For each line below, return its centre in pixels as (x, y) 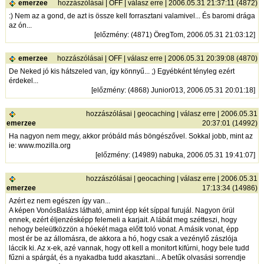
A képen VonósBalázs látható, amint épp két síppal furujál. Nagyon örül (122, 211)
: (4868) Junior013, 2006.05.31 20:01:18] (190, 90)
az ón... (21, 26)
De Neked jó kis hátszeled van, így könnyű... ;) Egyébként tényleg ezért (122, 72)
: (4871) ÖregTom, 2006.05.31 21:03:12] (192, 35)
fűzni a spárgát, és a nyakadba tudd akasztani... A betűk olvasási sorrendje (128, 258)
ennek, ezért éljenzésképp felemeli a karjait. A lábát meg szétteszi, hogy (123, 220)
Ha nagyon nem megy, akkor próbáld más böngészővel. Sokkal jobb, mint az (131, 136)
